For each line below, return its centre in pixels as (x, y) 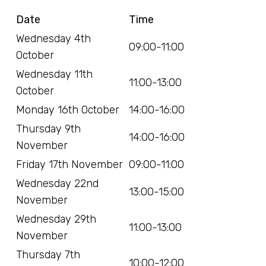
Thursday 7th (48, 255)
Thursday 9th (49, 129)
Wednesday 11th (55, 75)
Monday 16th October (68, 110)
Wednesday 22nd (58, 184)
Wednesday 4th (54, 39)
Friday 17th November (70, 165)
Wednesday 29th (56, 219)
